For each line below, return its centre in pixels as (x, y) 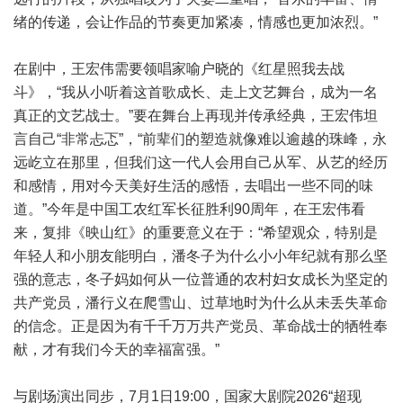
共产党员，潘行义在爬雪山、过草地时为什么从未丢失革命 (201, 303)
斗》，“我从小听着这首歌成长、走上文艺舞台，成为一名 (196, 92)
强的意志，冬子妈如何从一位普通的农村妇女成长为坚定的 (201, 279)
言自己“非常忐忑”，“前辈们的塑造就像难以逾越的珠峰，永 (200, 139)
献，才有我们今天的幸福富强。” (116, 349)
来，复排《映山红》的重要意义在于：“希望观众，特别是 (196, 233)
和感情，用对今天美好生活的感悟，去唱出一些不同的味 (193, 186)
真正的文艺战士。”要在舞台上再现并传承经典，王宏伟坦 (196, 116)
